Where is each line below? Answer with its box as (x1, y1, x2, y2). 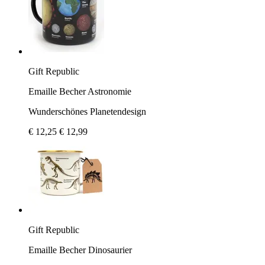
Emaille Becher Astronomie (28, 86, 131, 96)
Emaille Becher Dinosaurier (28, 244, 132, 255)
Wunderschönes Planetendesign (28, 106, 146, 117)
